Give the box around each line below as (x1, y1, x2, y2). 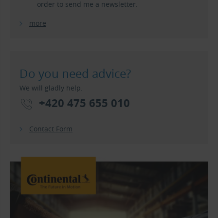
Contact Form (29, 124, 73, 133)
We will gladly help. (19, 83, 83, 92)
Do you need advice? (19, 65, 131, 81)
